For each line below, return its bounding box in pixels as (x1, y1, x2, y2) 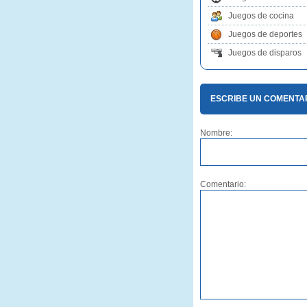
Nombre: (200, 128, 232, 138)
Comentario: (200, 180, 246, 189)
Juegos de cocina (228, 11, 294, 21)
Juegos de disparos (228, 48, 302, 58)
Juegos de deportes (228, 29, 302, 39)
